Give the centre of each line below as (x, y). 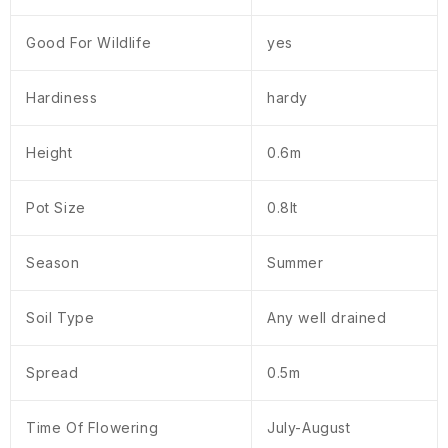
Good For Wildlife (89, 43)
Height (49, 153)
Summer (295, 263)
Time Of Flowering (92, 428)
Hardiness (62, 98)
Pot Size (56, 208)
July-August (309, 428)
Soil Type (60, 318)
